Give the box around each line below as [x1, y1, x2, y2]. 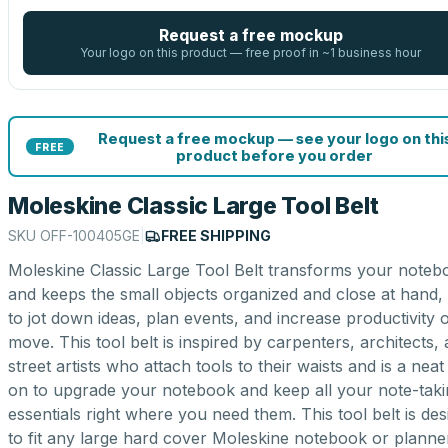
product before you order [176, 146, 373, 164]
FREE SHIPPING [161, 227, 271, 244]
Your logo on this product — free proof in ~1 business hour [80, 45, 421, 60]
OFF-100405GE [40, 227, 140, 244]
